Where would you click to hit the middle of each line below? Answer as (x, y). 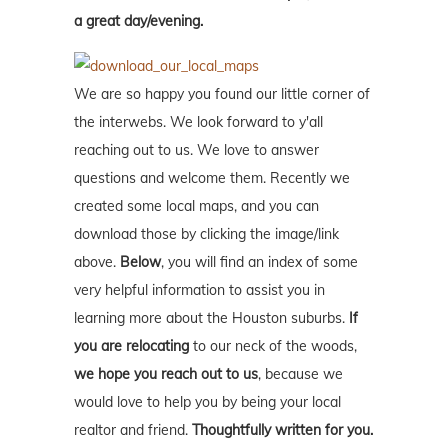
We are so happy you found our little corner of (222, 94)
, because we (300, 374)
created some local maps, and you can (196, 206)
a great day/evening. (138, 21)
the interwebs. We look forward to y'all (198, 122)
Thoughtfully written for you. (282, 430)
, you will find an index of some (259, 262)
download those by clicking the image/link (206, 234)
